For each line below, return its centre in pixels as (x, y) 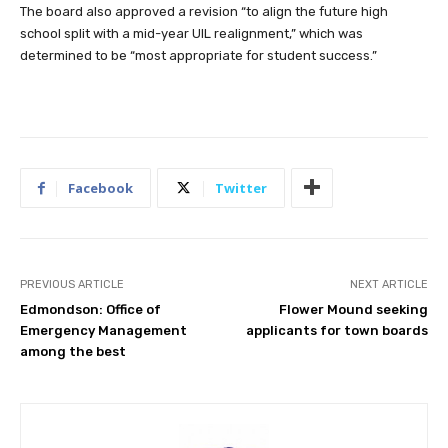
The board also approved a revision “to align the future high (204, 11)
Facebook (100, 187)
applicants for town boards (336, 330)
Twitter (241, 187)
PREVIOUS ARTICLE (72, 284)
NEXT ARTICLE (388, 284)
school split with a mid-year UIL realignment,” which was (191, 33)
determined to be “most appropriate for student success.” (198, 55)
